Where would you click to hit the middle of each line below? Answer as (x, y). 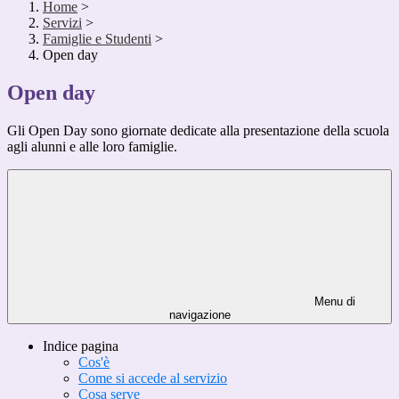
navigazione (199, 315)
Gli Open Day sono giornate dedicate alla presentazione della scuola (198, 131)
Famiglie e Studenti (97, 39)
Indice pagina (81, 346)
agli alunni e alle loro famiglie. (92, 147)
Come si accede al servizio (153, 379)
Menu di (333, 302)
